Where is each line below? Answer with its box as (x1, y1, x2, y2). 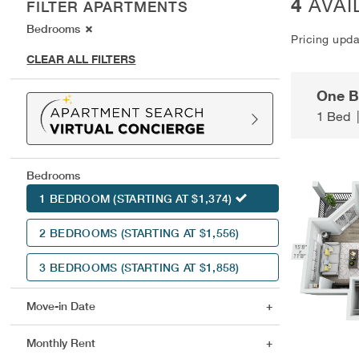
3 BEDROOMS (39, 260, 121, 275)
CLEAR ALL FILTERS (26, 51, 136, 66)
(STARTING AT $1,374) (113, 191, 232, 206)
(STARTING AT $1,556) (120, 225, 240, 240)
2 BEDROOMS (39, 225, 121, 240)
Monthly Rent (26, 335, 96, 350)
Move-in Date (26, 298, 96, 313)
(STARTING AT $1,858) (120, 260, 240, 275)
